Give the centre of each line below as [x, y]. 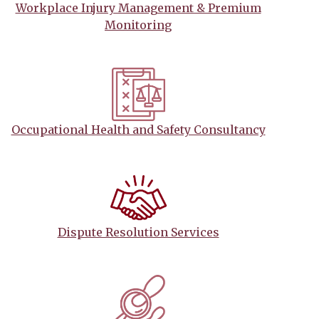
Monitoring [138, 25]
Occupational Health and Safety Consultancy [138, 129]
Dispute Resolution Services [138, 232]
